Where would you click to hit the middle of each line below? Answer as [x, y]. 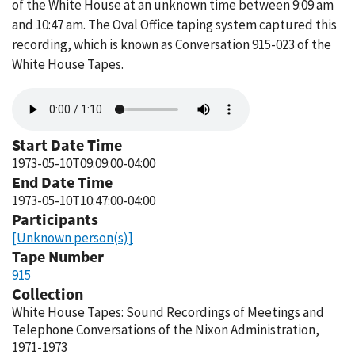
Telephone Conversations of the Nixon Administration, [166, 330]
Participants [55, 219]
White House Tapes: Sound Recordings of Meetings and [168, 312]
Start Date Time [67, 145]
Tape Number [58, 256]
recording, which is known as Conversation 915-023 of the [172, 44]
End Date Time [62, 182]
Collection [48, 294]
